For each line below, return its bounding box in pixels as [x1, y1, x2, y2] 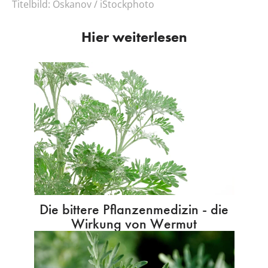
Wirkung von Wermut [71, 214, 197, 233]
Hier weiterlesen [81, 27, 187, 46]
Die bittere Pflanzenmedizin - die [39, 200, 229, 219]
